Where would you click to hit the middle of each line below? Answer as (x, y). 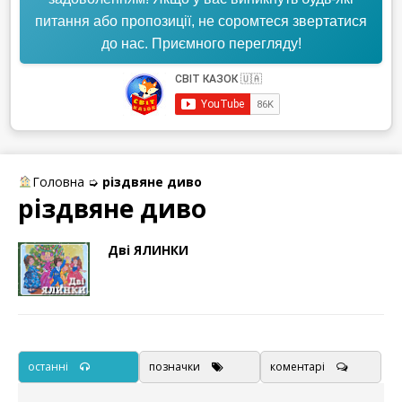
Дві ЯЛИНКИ (148, 249)
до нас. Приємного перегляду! (201, 43)
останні (48, 366)
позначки (175, 366)
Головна (58, 181)
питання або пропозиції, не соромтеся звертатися (201, 21)
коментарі (297, 366)
